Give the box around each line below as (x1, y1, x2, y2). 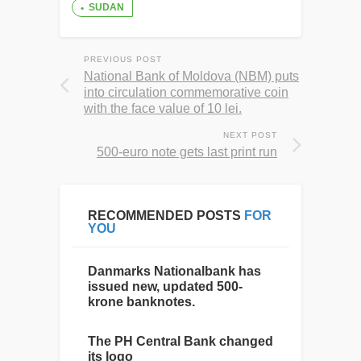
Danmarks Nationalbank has (88, 263, 261, 278)
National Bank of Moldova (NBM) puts (84, 68, 299, 83)
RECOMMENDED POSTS (88, 208, 241, 222)
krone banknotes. (88, 294, 195, 309)
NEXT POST (223, 130, 277, 139)
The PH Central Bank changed (88, 334, 273, 348)
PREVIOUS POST (84, 54, 162, 64)
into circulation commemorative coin (84, 85, 288, 99)
